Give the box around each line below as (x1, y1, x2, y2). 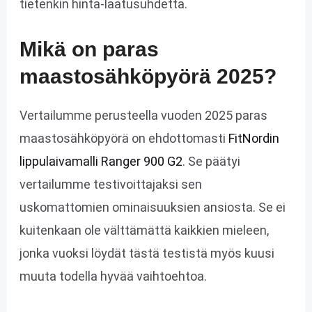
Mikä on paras (19, 37, 159, 61)
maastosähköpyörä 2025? (19, 64, 276, 88)
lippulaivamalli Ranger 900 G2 (19, 153, 182, 169)
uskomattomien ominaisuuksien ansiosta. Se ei (19, 199, 286, 214)
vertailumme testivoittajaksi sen (19, 176, 202, 192)
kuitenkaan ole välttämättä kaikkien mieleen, (19, 222, 269, 237)
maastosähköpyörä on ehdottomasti (19, 130, 228, 146)
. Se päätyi (182, 153, 240, 169)
